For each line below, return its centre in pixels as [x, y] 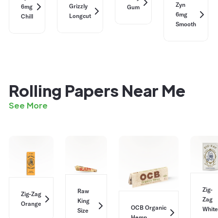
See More [28, 106]
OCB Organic [149, 208]
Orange [31, 203]
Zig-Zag [31, 194]
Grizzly [78, 6]
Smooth [186, 24]
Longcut [80, 16]
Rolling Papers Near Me [97, 91]
